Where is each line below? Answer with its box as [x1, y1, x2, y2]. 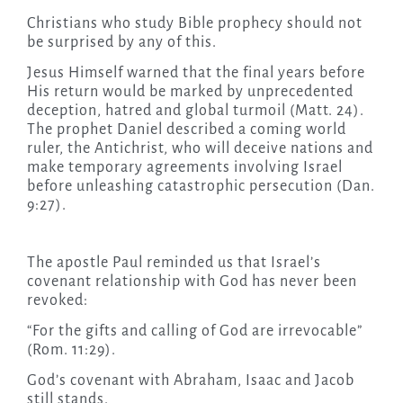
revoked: [26, 292, 88, 309]
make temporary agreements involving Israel [26, 159, 343, 176]
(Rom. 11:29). [26, 342, 116, 359]
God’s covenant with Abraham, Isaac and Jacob [26, 372, 354, 390]
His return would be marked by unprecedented [26, 84, 354, 101]
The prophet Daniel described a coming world [26, 121, 346, 139]
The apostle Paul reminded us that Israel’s [26, 255, 321, 272]
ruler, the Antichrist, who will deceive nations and [26, 140, 373, 157]
